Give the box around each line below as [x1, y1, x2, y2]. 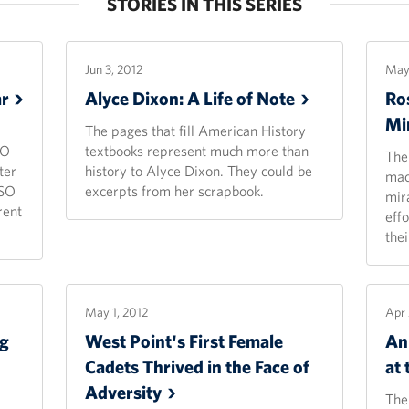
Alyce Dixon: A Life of [85, 87, 257, 110]
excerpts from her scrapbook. [85, 182, 265, 200]
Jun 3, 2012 [85, 61, 143, 78]
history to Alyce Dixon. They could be [85, 162, 313, 180]
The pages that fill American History [85, 121, 307, 140]
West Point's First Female [85, 330, 284, 352]
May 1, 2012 [85, 304, 149, 320]
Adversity [85, 381, 163, 404]
